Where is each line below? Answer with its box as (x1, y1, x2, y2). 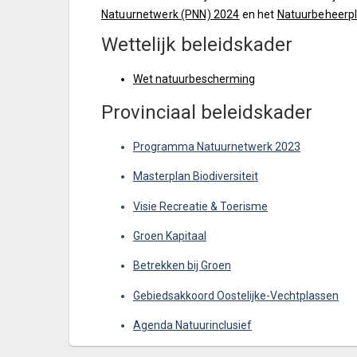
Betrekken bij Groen (133, 259, 231, 273)
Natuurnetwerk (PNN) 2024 (101, 7, 240, 21)
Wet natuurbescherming (133, 72, 255, 85)
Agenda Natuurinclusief (133, 318, 252, 331)
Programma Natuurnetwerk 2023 (133, 139, 300, 153)
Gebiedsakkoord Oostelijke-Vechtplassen (133, 288, 339, 302)
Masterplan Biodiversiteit (133, 170, 258, 183)
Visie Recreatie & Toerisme (133, 199, 268, 213)
